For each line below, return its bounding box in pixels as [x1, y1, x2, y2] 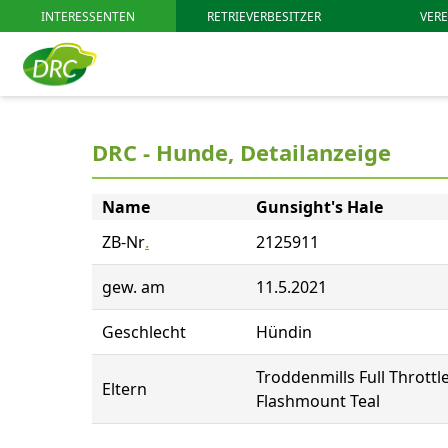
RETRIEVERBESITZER [207, 7, 321, 25]
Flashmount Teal [256, 390, 380, 412]
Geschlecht [102, 321, 186, 343]
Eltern [102, 378, 147, 400]
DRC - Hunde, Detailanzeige [92, 137, 391, 167]
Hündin [256, 321, 312, 343]
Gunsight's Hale [256, 196, 383, 218]
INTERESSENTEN [41, 7, 135, 25]
